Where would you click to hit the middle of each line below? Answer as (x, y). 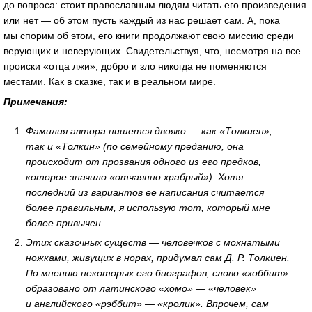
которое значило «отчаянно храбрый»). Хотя (135, 177)
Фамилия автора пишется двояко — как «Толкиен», (149, 131)
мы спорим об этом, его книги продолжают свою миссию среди (149, 35)
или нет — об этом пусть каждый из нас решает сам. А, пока (142, 20)
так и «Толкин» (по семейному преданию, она (135, 146)
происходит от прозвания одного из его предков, (144, 161)
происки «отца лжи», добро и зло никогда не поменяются (135, 66)
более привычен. (65, 223)
